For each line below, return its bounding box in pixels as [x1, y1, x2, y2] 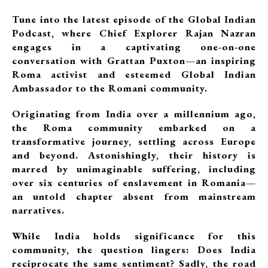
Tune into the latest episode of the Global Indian [12, 13, 256, 26]
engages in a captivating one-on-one [12, 40, 256, 53]
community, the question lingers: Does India [12, 243, 256, 256]
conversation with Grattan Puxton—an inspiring [12, 54, 256, 67]
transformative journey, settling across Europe [12, 135, 256, 148]
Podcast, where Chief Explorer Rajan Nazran [12, 26, 256, 39]
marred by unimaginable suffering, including [12, 162, 256, 175]
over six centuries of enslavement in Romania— [12, 176, 256, 189]
